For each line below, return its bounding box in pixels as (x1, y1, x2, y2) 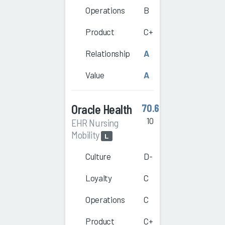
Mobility (71, 129, 101, 141)
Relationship (85, 48, 130, 59)
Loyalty (85, 173, 112, 183)
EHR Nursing (71, 117, 119, 129)
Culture (85, 151, 111, 162)
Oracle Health (71, 102, 132, 117)
